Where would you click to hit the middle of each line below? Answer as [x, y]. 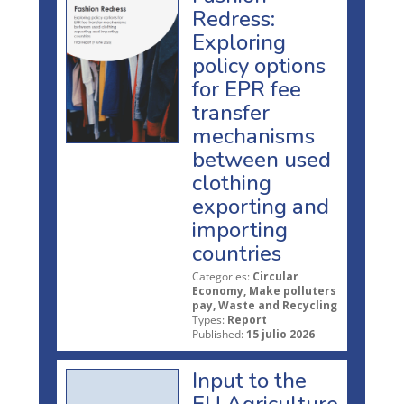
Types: [208, 320]
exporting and [261, 207]
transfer [231, 113]
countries [237, 254]
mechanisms [253, 137]
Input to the [249, 381]
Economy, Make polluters [264, 291]
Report [247, 320]
